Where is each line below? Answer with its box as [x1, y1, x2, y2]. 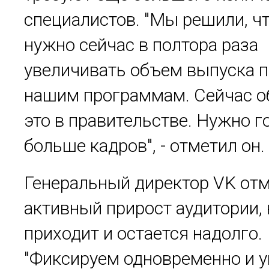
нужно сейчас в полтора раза [24, 34, 258, 56]
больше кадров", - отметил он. [24, 135, 265, 157]
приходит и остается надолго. [24, 223, 262, 244]
